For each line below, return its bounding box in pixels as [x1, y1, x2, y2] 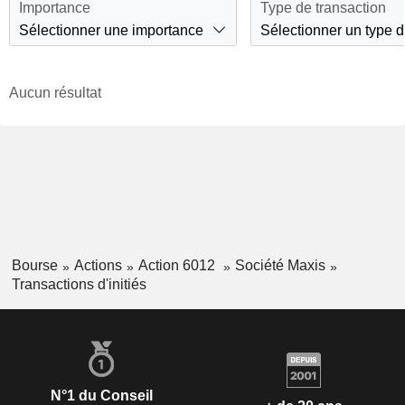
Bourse [11, 258, 58, 274]
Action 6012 [137, 258, 219, 274]
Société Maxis [234, 258, 325, 274]
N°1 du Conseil [50, 387, 153, 403]
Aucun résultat [9, 85, 101, 101]
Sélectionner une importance [19, 22, 203, 38]
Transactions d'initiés [11, 276, 146, 292]
